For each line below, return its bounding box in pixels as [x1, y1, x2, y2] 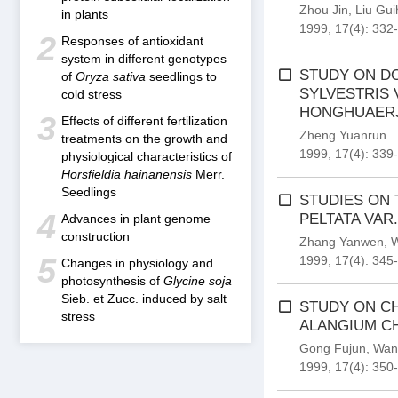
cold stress [61, 87, 122, 101]
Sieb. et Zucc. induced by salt [61, 291, 227, 306]
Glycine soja [163, 274, 232, 288]
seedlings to [146, 69, 217, 84]
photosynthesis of [61, 274, 163, 288]
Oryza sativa [76, 69, 146, 84]
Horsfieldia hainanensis [61, 167, 192, 181]
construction [61, 229, 130, 243]
